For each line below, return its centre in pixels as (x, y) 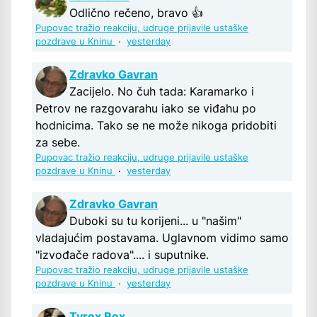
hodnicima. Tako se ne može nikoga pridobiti (156, 126)
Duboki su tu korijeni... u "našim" (155, 221)
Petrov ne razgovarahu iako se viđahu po (146, 109)
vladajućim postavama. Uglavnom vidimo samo (162, 238)
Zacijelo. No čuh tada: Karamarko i (162, 92)
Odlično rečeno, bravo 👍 (136, 13)
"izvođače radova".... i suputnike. (122, 255)
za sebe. (58, 143)
